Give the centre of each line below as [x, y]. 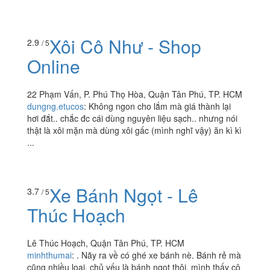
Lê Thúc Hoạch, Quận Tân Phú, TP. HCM [106, 243]
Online [54, 66]
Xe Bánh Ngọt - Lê [124, 195]
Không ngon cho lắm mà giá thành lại [160, 106]
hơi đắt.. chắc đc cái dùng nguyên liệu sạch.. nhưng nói [132, 118]
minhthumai [49, 255]
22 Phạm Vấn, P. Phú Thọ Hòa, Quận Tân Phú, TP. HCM [135, 94]
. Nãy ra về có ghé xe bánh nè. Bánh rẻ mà [159, 255]
